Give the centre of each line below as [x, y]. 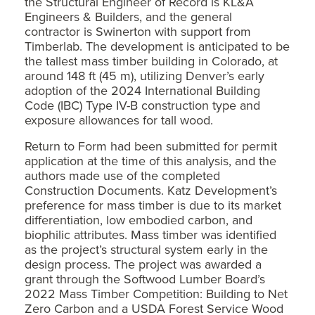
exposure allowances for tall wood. [119, 120]
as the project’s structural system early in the [146, 250]
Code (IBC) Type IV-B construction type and [142, 105]
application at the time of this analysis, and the [150, 161]
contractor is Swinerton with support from [138, 32]
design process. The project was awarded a [143, 264]
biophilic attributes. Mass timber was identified [150, 235]
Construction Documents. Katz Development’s [151, 191]
